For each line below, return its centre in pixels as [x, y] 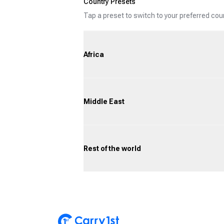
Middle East [104, 101]
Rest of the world [112, 148]
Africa [94, 54]
